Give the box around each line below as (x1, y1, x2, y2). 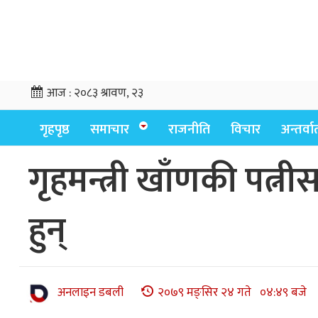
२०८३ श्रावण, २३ (74, 83, 143, 103)
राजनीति (168, 119, 210, 141)
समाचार (90, 119, 129, 141)
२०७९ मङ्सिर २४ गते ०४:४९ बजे (158, 283, 307, 303)
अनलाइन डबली (57, 283, 124, 303)
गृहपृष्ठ (40, 119, 70, 141)
